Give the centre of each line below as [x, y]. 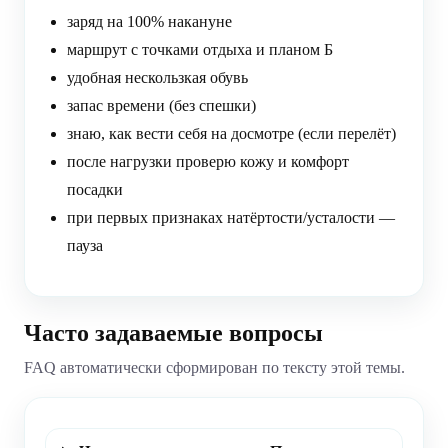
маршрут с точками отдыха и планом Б [200, 50]
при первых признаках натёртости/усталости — [231, 218]
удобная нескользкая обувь [157, 78]
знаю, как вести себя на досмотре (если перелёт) [231, 134]
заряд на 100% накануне [149, 22]
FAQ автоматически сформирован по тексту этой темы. [214, 368]
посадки [95, 190]
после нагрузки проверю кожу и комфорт [208, 162]
